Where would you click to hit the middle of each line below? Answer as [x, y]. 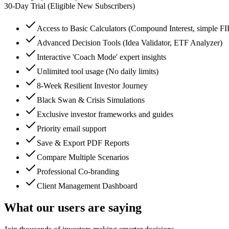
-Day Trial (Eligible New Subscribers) [74, 6]
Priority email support [72, 128]
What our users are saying [73, 207]
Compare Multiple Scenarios [83, 157]
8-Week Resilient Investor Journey [92, 85]
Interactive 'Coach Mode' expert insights [101, 57]
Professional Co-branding [78, 171]
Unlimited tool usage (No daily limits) [98, 71]
